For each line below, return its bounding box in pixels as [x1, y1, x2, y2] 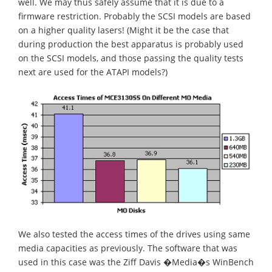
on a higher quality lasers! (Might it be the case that [18, 24, 229, 36]
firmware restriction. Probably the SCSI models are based [18, 10, 251, 22]
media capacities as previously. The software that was [18, 242, 237, 254]
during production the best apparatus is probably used [18, 38, 243, 50]
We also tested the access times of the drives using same [18, 228, 250, 240]
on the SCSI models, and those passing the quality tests [18, 52, 243, 64]
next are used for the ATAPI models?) [18, 66, 168, 78]
